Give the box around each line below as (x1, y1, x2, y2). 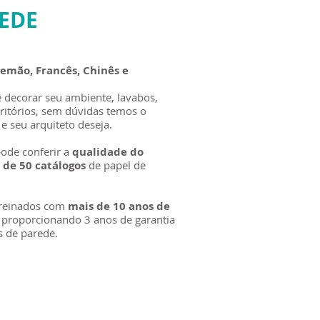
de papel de (86, 158, 146, 172)
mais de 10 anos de (68, 199, 170, 214)
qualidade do (72, 144, 144, 159)
